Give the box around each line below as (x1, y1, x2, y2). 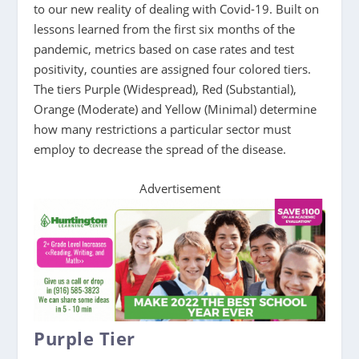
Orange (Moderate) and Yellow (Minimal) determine (34, 100, 317, 117)
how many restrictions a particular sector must (34, 120, 292, 137)
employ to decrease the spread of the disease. (34, 140, 290, 157)
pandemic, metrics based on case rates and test (34, 40, 295, 57)
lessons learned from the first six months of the (34, 20, 296, 37)
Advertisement (139, 179, 220, 196)
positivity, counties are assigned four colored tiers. (34, 60, 312, 77)
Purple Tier (34, 325, 135, 350)
